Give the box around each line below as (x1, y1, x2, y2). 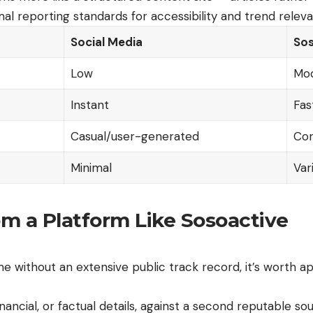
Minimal (70, 159, 112, 175)
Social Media (70, 34, 143, 50)
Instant (70, 96, 109, 112)
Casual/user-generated (70, 128, 199, 144)
